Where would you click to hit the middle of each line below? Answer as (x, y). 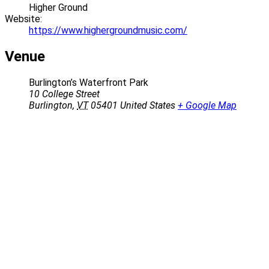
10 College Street (64, 94)
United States (148, 105)
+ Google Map (207, 105)
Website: (23, 19)
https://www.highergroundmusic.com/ (108, 30)
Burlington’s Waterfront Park (89, 82)
